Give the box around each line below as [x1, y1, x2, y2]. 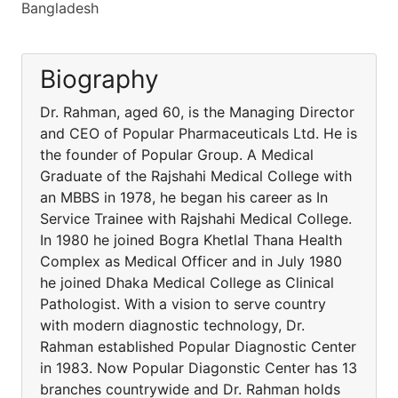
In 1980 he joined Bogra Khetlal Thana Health [40, 231, 342, 249]
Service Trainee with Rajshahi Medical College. [40, 210, 352, 227]
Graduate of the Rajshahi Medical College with [40, 167, 352, 185]
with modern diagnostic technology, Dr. [40, 316, 305, 334]
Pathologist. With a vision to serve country [40, 295, 326, 313]
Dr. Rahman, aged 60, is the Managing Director [40, 103, 354, 121]
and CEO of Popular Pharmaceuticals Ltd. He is [40, 124, 357, 142]
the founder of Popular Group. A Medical [40, 146, 314, 163]
